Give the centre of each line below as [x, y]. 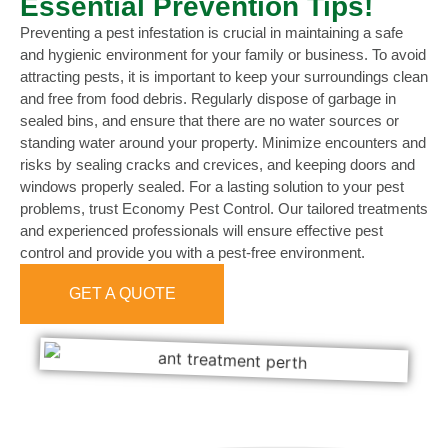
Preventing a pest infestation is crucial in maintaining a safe [211, 32]
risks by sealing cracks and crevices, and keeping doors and [217, 164]
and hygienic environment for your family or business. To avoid [223, 54]
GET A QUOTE [122, 293]
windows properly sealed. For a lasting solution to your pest [212, 186]
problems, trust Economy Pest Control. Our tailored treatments [224, 208]
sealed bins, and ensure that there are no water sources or [209, 120]
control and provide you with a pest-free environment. [192, 252]
